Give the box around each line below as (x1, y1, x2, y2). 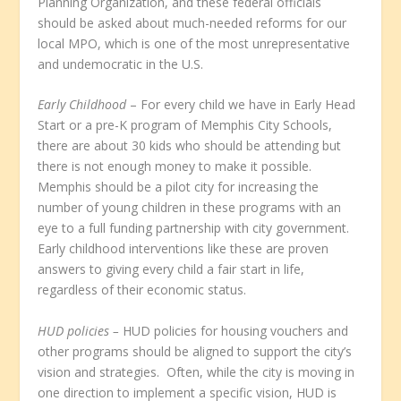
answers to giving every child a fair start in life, (38, 260, 305, 278)
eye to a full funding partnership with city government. (38, 219, 354, 237)
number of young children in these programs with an (38, 199, 342, 217)
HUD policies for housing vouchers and (123, 321, 349, 339)
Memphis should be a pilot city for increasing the (38, 178, 320, 196)
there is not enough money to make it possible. (38, 158, 316, 175)
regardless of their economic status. (38, 281, 247, 299)
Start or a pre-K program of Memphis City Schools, (38, 116, 333, 134)
